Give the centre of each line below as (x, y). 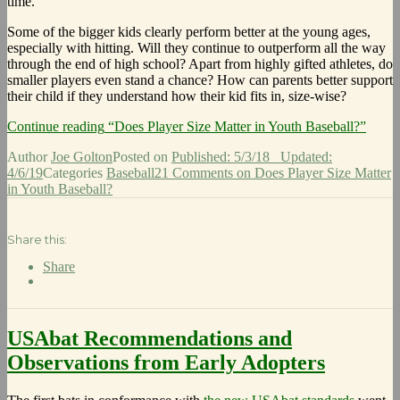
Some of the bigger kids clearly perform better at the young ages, (189, 32)
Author (29, 157)
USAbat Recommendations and (150, 339)
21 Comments (194, 173)
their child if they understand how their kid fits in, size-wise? (177, 96)
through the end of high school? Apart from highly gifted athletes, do (200, 64)
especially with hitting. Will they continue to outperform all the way (196, 48)
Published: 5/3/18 (221, 157)
